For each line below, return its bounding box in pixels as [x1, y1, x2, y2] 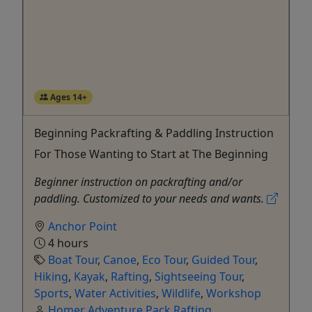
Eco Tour [142, 251, 186, 267]
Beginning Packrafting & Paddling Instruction [34, 125, 274, 141]
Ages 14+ [47, 91, 87, 103]
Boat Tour [48, 251, 97, 267]
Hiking [34, 268, 68, 284]
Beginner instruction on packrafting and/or [34, 173, 242, 189]
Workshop [206, 285, 261, 301]
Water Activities [75, 285, 156, 301]
